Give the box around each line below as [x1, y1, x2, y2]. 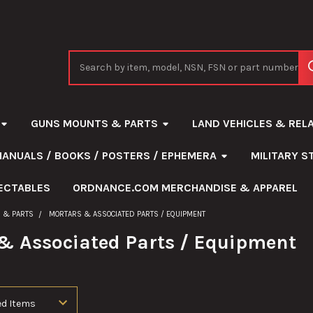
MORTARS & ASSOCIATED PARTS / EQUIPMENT [49, 209, 206, 219]
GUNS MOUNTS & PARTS [30, 116, 158, 130]
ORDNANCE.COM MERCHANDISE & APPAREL [72, 180, 298, 194]
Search [68, 51, 101, 64]
